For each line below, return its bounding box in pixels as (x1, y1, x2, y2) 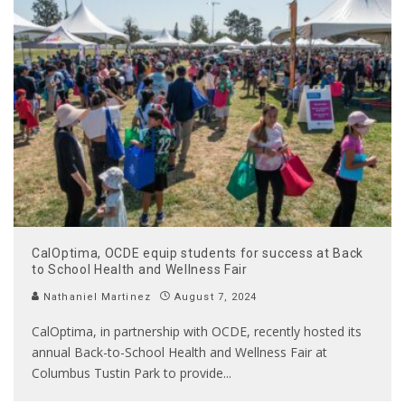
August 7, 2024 (174, 290, 258, 303)
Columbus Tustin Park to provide (32, 363, 223, 381)
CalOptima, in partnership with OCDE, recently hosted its (32, 322, 362, 340)
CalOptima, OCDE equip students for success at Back (32, 245, 364, 260)
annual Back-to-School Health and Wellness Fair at (32, 343, 327, 361)
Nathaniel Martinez (40, 290, 151, 303)
